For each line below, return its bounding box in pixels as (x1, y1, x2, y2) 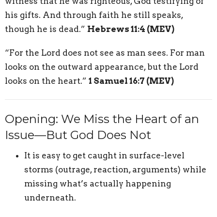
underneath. (24, 192, 76, 202)
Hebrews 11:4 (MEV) (87, 24, 174, 34)
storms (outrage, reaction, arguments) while (24, 164, 206, 174)
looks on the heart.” (5, 76, 89, 86)
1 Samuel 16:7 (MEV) (89, 76, 174, 86)
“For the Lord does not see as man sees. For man (5, 48, 205, 58)
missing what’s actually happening (24, 178, 171, 188)
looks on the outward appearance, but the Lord (5, 62, 199, 72)
